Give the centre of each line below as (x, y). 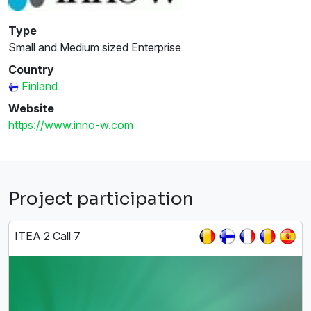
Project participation (101, 199)
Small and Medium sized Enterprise (95, 47)
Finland (40, 86)
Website (31, 108)
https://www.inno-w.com (71, 125)
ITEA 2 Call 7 (48, 236)
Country (31, 69)
